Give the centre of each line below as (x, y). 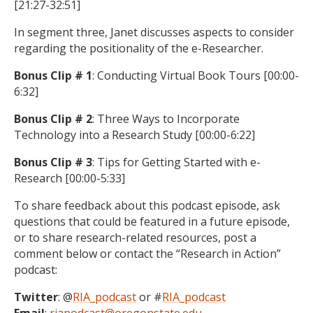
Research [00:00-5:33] (70, 178)
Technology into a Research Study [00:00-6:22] (134, 135)
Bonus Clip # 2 (53, 119)
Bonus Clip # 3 (53, 162)
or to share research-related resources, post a (135, 238)
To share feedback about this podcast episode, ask (147, 205)
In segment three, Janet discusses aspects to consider (154, 32)
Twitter (36, 297)
